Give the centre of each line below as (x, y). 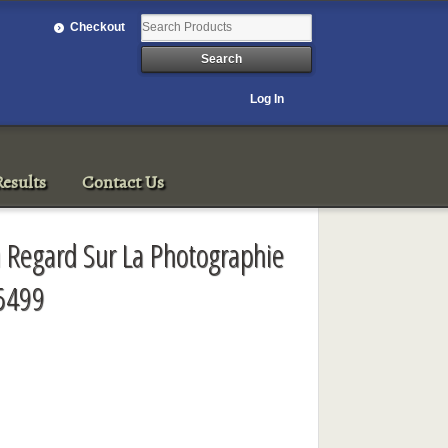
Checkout (98, 26)
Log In (267, 98)
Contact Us (123, 181)
